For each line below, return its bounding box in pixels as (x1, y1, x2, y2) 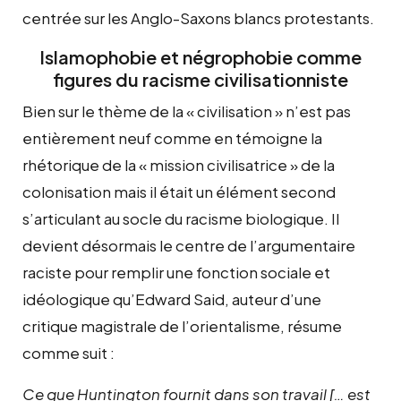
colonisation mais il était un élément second (22, 181, 336, 201)
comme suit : (22, 342, 117, 363)
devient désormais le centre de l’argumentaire (22, 235, 355, 255)
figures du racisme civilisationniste (53, 67, 348, 90)
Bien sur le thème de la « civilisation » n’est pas (22, 100, 351, 121)
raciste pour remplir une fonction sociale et (22, 261, 330, 282)
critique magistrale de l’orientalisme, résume (22, 315, 342, 336)
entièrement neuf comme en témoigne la (22, 127, 322, 148)
